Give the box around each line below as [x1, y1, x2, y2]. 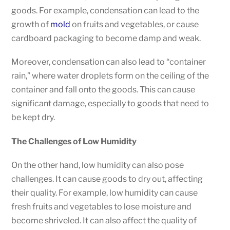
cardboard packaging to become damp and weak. [11, 33, 201, 44]
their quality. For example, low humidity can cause [11, 187, 198, 198]
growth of [11, 20, 51, 30]
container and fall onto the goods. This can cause [11, 85, 196, 95]
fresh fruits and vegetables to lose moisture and [11, 201, 192, 212]
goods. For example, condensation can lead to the [11, 6, 200, 16]
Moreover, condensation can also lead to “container [11, 57, 206, 67]
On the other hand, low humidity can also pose [11, 160, 184, 170]
